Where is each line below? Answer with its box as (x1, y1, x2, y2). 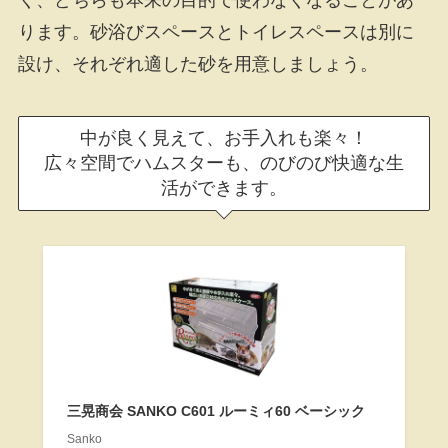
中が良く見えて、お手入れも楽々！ (80, 127, 368, 148)
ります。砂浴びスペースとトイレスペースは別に (17, 21, 414, 42)
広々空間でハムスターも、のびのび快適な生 (44, 152, 404, 173)
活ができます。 (161, 177, 287, 198)
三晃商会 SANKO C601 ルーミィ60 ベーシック (66, 402, 365, 419)
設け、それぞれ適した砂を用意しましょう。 (17, 53, 378, 74)
